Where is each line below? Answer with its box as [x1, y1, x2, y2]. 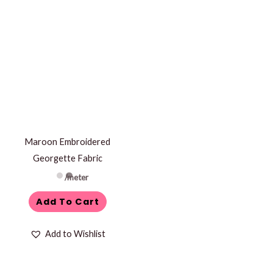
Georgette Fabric [32, 152, 102, 163]
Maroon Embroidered [24, 136, 111, 147]
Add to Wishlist [44, 229, 105, 239]
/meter [65, 172, 89, 182]
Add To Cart [35, 195, 99, 208]
